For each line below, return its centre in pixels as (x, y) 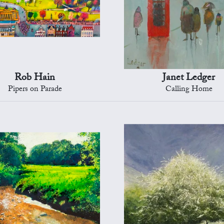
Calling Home (189, 90)
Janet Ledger (189, 79)
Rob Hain (35, 79)
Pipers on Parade (35, 90)
